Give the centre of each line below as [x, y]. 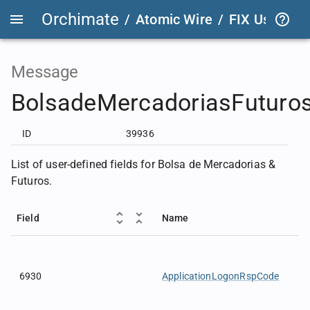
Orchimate [80, 19]
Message [45, 72]
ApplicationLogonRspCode [221, 276]
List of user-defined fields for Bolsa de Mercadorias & [144, 164]
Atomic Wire [174, 19]
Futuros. [32, 181]
